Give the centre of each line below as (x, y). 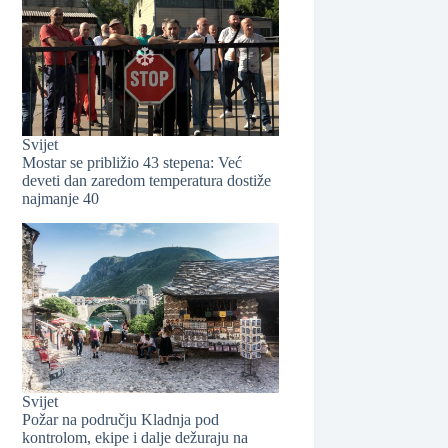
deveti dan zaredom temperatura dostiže (147, 180)
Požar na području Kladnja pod (121, 420)
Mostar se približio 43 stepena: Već (132, 162)
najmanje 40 (61, 198)
